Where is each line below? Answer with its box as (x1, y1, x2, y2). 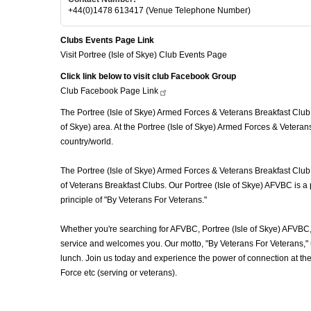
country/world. (60, 136, 115, 146)
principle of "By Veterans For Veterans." (60, 194, 209, 205)
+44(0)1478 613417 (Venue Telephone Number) (68, 5, 251, 15)
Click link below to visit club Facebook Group (60, 71, 236, 81)
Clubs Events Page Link (60, 35, 154, 45)
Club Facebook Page (60, 85, 142, 96)
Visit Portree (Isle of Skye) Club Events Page (60, 49, 227, 60)
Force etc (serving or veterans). (60, 267, 177, 278)
